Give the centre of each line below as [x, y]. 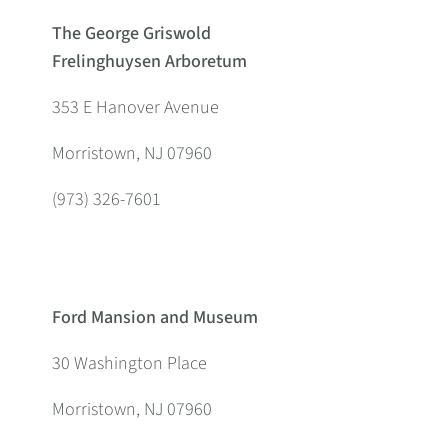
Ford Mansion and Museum [155, 317]
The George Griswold [131, 33]
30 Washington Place [129, 363]
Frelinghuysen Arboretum [149, 61]
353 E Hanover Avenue [135, 107]
